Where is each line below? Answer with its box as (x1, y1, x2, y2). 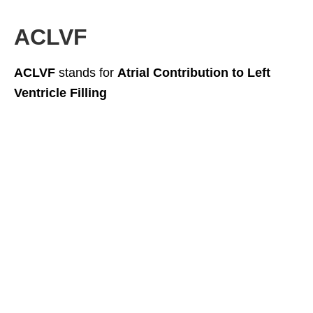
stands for (55, 66, 117, 80)
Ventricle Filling (14, 86, 107, 100)
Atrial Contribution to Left (117, 66, 270, 80)
